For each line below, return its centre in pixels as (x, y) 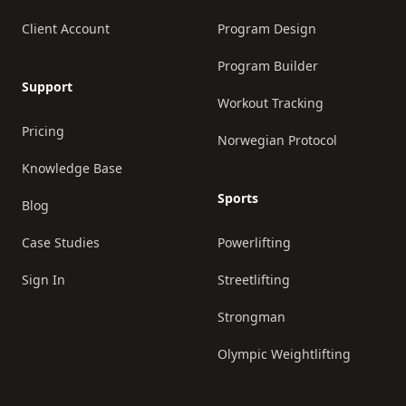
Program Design (267, 29)
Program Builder (268, 66)
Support (47, 87)
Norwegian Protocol (277, 140)
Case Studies (61, 242)
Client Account (66, 29)
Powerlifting (254, 242)
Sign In (43, 280)
